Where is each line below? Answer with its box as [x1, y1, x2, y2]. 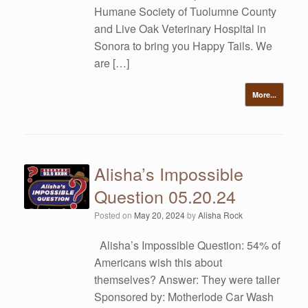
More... [252, 89, 276, 100]
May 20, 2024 [134, 209, 186, 221]
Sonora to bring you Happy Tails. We [94, 38, 273, 54]
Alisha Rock [198, 209, 243, 221]
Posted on [94, 209, 135, 221]
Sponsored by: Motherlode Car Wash [94, 289, 274, 305]
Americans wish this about [94, 254, 223, 270]
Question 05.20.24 [94, 184, 236, 208]
